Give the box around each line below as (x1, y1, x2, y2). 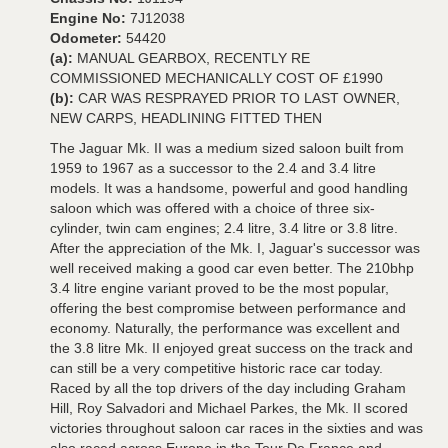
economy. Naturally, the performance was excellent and (50, 320, 400, 336)
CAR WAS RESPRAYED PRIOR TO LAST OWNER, (78, 90, 400, 106)
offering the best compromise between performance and (50, 300, 406, 316)
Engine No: (50, 10, 130, 26)
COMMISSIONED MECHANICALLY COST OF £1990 (50, 70, 383, 86)
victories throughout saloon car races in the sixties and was (50, 420, 423, 436)
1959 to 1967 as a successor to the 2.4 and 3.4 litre (50, 160, 376, 176)
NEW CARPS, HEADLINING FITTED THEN (50, 110, 322, 126)
